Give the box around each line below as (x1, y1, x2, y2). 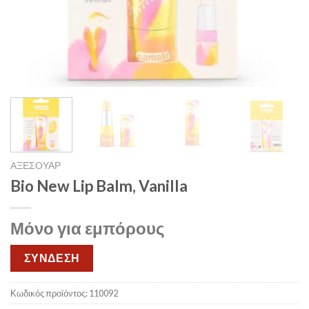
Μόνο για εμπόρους (10, 217, 164, 238)
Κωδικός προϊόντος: (10, 288, 89, 299)
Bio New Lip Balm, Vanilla (10, 176, 188, 195)
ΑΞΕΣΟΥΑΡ (10, 159, 61, 171)
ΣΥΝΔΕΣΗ (23, 251, 80, 264)
